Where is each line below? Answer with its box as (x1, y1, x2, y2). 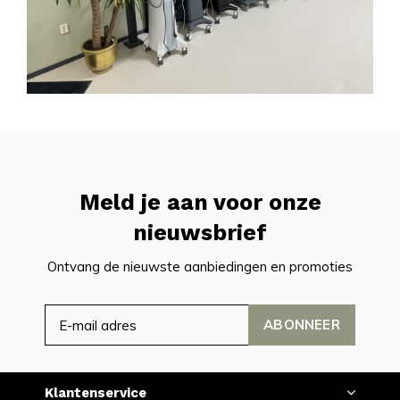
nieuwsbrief (133, 220, 267, 246)
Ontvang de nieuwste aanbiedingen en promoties (47, 258, 353, 276)
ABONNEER (263, 316, 340, 334)
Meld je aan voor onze (79, 189, 321, 216)
